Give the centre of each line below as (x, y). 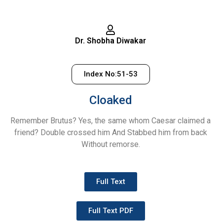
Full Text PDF (110, 211)
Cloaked (110, 100)
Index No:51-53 (110, 74)
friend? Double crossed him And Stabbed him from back (110, 132)
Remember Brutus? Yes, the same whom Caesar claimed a (110, 120)
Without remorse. (110, 144)
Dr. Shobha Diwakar (110, 41)
